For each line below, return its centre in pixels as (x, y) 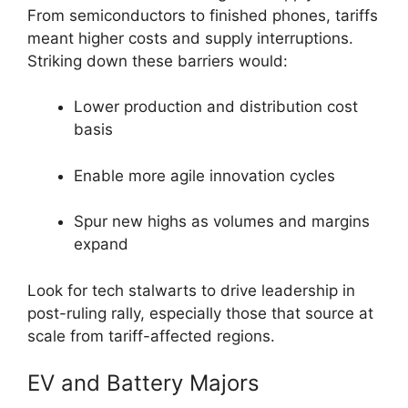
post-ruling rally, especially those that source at (200, 313)
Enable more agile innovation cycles (204, 175)
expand (101, 245)
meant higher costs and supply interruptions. (190, 38)
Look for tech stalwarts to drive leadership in (191, 290)
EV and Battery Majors (143, 383)
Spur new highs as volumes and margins (222, 222)
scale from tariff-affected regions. (151, 336)
